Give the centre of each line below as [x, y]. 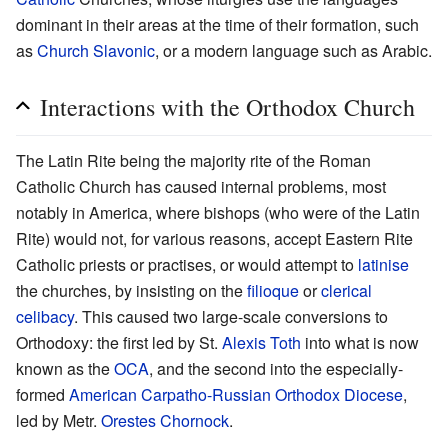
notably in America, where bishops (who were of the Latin [218, 212]
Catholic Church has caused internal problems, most [201, 186]
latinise [383, 264]
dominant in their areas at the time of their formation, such [217, 24]
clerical [346, 290]
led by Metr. [58, 420]
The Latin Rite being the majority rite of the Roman [193, 160]
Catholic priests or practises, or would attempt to [187, 264]
